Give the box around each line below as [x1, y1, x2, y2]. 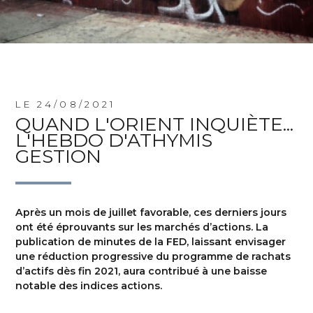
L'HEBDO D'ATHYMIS [15, 129, 213, 152]
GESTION [15, 145, 102, 168]
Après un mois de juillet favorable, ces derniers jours [15, 205, 287, 219]
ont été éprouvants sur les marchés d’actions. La [15, 220, 269, 233]
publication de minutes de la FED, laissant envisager [15, 235, 286, 248]
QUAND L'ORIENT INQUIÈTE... [15, 112, 294, 136]
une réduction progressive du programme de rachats [15, 249, 291, 263]
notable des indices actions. [15, 279, 163, 292]
